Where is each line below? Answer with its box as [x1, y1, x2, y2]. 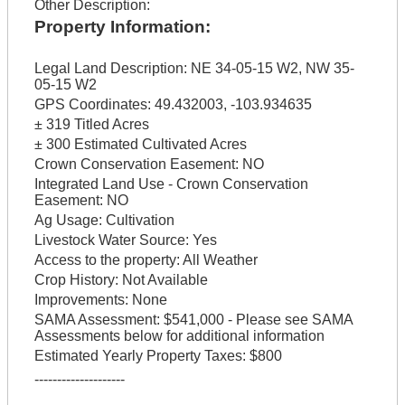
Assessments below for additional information [33, 328, 325, 344]
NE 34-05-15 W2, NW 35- [186, 61, 354, 77]
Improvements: [33, 292, 128, 308]
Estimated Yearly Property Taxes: [33, 348, 246, 364]
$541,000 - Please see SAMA [159, 312, 353, 328]
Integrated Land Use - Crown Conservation [33, 176, 308, 193]
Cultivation [101, 212, 174, 229]
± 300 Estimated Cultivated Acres [33, 137, 247, 153]
